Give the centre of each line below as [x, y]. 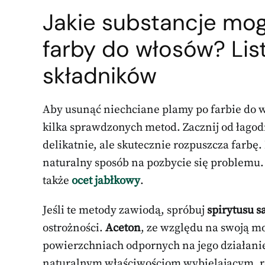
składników [100, 75]
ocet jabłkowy [106, 180]
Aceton [123, 228]
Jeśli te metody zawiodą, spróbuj [125, 210]
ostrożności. [74, 228]
